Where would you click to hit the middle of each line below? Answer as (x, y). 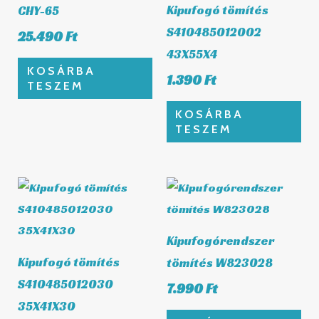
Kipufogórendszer (220, 240)
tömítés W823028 (220, 262)
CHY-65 (39, 10)
